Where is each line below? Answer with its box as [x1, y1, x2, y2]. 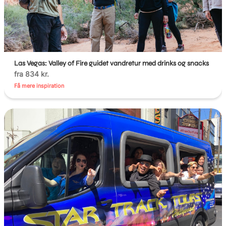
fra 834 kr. [14, 70, 49, 79]
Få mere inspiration [14, 82, 65, 90]
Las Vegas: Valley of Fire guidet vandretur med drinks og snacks [14, 59, 209, 68]
